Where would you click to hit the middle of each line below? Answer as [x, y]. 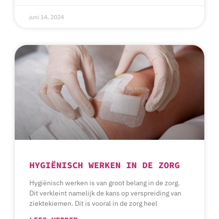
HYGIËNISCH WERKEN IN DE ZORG [105, 165]
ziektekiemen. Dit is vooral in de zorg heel [93, 204]
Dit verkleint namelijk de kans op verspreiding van [105, 193]
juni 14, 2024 [47, 17]
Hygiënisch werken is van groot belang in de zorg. [105, 183]
